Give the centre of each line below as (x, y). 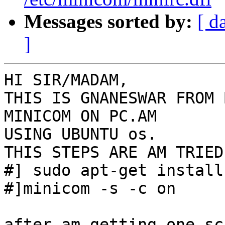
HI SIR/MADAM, (66, 80)
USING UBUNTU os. (80, 134)
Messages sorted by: (108, 22)
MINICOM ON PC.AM (80, 116)
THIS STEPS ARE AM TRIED (114, 152)
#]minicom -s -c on (90, 189)
